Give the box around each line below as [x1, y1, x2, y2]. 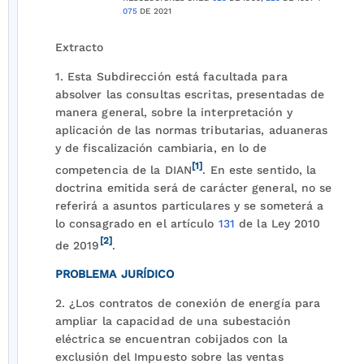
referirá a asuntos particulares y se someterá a [54, 198, 324, 212]
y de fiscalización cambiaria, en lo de [54, 141, 267, 154]
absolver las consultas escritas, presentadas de [54, 88, 325, 101]
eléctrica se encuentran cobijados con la [54, 332, 288, 346]
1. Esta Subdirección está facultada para [54, 70, 288, 83]
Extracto [54, 41, 104, 54]
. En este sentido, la [202, 162, 317, 176]
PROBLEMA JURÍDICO [54, 267, 175, 281]
